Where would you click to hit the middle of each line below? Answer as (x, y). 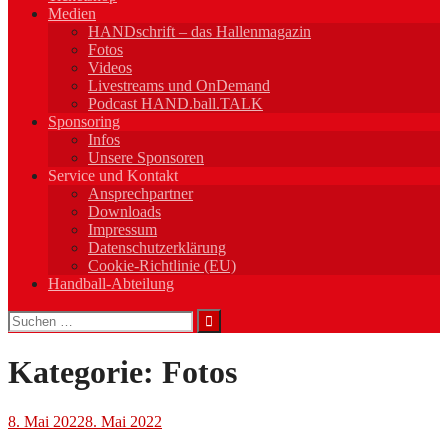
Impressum (122, 229)
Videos (110, 67)
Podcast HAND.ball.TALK (175, 103)
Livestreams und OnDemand (179, 85)
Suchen (30, 316)
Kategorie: (85, 372)
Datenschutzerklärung (157, 247)
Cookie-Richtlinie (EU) (162, 265)
